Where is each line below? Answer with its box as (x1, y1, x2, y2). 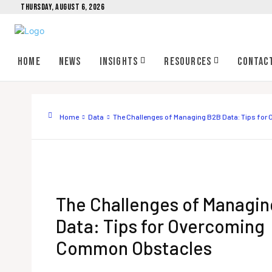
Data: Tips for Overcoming (56, 215, 265, 237)
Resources (164, 55, 212, 69)
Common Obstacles (56, 237, 212, 259)
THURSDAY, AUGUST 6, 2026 (21, 2, 104, 13)
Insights (99, 55, 138, 69)
